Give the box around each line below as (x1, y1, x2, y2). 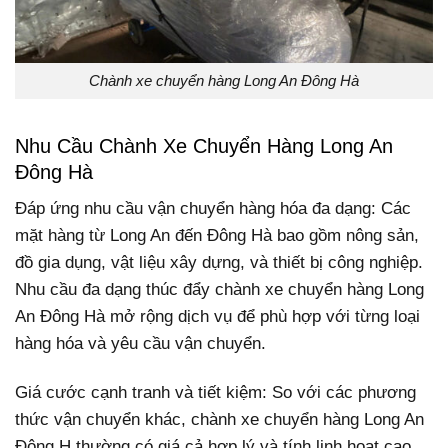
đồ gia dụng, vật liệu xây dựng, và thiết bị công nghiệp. (15, 253, 423, 273)
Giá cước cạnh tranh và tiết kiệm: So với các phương (15, 383, 416, 403)
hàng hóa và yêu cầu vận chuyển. (15, 334, 266, 354)
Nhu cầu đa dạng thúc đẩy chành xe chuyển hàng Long (15, 280, 424, 300)
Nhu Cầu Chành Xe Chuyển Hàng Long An (15, 135, 393, 158)
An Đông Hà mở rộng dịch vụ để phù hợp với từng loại (15, 307, 420, 327)
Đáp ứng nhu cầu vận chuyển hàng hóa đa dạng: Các (15, 199, 411, 219)
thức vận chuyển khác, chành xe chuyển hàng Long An (15, 410, 424, 430)
